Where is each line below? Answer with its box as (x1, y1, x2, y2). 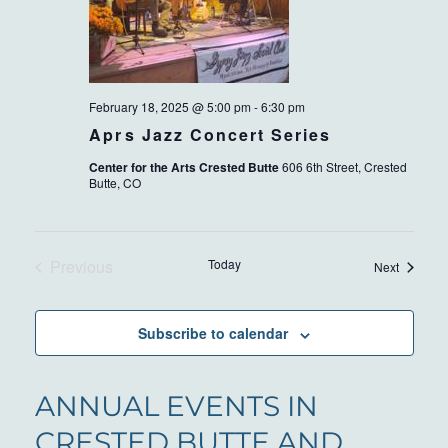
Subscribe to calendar (138, 323, 288, 344)
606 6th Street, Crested (281, 158, 407, 176)
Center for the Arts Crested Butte (88, 158, 282, 177)
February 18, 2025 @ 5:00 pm (88, 98, 251, 116)
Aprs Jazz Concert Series (88, 123, 331, 147)
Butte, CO (88, 174, 141, 192)
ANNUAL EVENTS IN (34, 389, 318, 424)
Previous (49, 255, 113, 279)
